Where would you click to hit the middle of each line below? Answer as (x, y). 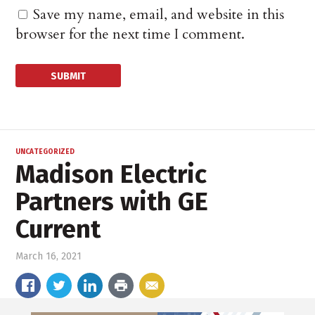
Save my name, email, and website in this (159, 15)
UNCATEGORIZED (45, 152)
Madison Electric (111, 175)
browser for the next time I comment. (130, 34)
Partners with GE (112, 202)
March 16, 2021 (49, 257)
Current (58, 230)
